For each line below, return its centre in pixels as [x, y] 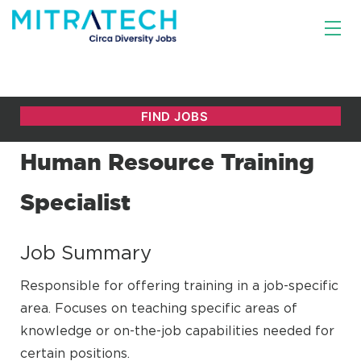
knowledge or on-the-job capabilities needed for [177, 330]
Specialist [75, 202]
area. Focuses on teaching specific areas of [159, 308]
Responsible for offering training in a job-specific [179, 285]
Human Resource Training [167, 162]
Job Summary [86, 252]
